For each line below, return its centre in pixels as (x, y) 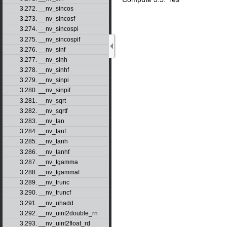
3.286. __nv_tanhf (44, 152)
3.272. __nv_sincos (46, 8)
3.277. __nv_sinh (43, 60)
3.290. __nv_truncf (45, 193)
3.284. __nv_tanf (43, 131)
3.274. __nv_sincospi (49, 29)
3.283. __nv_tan (42, 121)
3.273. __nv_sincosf (47, 19)
